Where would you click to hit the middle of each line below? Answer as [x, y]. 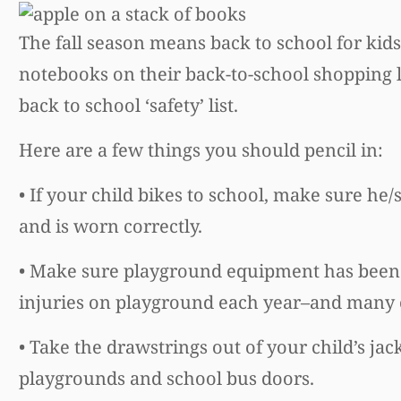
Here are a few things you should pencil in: [200, 149]
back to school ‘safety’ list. [128, 105]
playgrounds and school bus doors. [166, 378]
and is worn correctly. [110, 226]
